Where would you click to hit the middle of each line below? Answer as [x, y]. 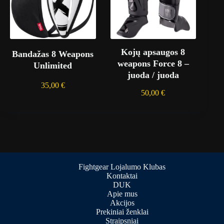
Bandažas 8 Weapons [53, 54]
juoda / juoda [153, 75]
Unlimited [53, 65]
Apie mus [122, 194]
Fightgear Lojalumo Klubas [122, 167]
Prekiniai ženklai [122, 212]
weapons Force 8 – [153, 63]
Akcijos [122, 203]
